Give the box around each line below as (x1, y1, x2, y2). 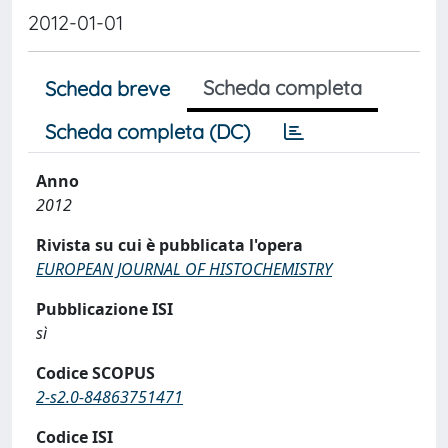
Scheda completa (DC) (45, 119, 250, 144)
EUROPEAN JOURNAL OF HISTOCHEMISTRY (36, 258, 332, 280)
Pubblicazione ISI (36, 298, 173, 320)
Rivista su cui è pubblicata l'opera (36, 234, 303, 256)
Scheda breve (45, 76, 170, 101)
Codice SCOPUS (36, 362, 155, 384)
